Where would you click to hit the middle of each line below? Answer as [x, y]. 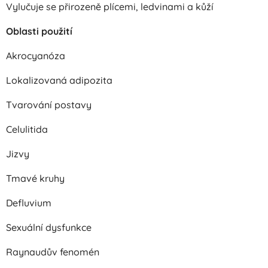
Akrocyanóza [36, 56]
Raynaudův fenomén [53, 252]
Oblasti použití [39, 31]
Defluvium [29, 203]
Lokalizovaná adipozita [59, 80]
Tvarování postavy [49, 105]
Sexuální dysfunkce [49, 227]
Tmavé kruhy [35, 178]
